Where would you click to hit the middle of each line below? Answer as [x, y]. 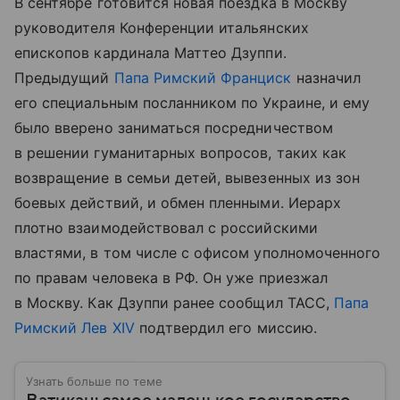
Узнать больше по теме [94, 381]
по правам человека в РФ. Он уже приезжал [171, 277]
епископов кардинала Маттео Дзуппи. [150, 52]
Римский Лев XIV [75, 327]
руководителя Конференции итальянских [162, 27]
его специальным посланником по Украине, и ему [192, 102]
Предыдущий [64, 77]
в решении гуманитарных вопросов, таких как [181, 152]
